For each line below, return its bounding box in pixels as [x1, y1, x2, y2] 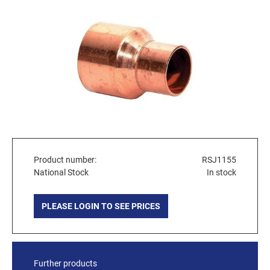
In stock [207, 167, 236, 177]
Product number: [34, 154, 96, 165]
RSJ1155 [202, 154, 236, 165]
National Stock [34, 167, 89, 177]
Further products [34, 258, 97, 268]
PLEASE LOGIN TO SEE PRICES [42, 201, 160, 211]
